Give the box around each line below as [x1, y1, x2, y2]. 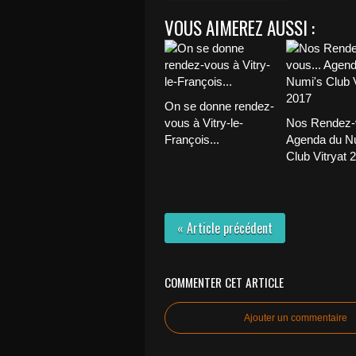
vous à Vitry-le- [164, 116, 243, 130]
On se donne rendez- [164, 99, 274, 113]
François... [164, 133, 219, 146]
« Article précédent [177, 219, 273, 238]
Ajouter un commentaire [244, 312, 347, 323]
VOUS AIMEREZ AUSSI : [164, 14, 315, 41]
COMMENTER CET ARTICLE [164, 273, 284, 291]
